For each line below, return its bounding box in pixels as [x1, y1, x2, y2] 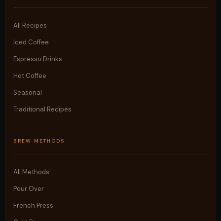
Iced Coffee [13, 38, 49, 46]
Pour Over [13, 184, 44, 193]
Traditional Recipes [13, 105, 72, 113]
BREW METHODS [13, 138, 65, 144]
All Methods [13, 168, 50, 176]
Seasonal [13, 88, 42, 97]
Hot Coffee [13, 72, 47, 80]
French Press [13, 201, 54, 210]
